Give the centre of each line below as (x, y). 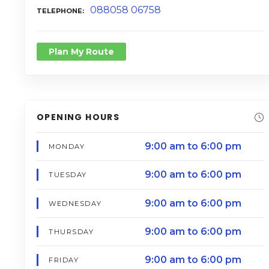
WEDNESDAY (75, 203)
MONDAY (67, 146)
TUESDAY (68, 175)
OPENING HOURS (78, 117)
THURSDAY (71, 232)
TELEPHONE (59, 11)
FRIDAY (64, 260)
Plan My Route (81, 51)
